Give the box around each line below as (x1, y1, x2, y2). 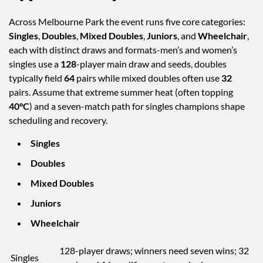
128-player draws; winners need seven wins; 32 (59, 245, 249, 257)
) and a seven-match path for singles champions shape (29, 100, 245, 112)
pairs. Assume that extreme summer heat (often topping (9, 86, 233, 98)
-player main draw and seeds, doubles (76, 58, 227, 70)
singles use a (9, 58, 60, 70)
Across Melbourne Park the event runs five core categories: (9, 16, 245, 28)
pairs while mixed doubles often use (75, 72, 221, 84)
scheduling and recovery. (9, 114, 107, 126)
